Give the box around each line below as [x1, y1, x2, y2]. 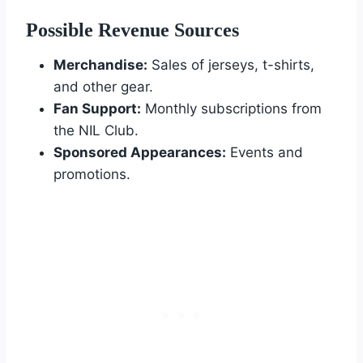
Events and [226, 143, 303, 160]
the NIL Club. [53, 122, 139, 139]
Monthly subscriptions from [141, 100, 322, 117]
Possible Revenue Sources [26, 19, 239, 41]
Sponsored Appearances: [53, 143, 226, 160]
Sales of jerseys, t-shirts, [147, 56, 314, 73]
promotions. [53, 165, 130, 182]
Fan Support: [53, 100, 141, 117]
